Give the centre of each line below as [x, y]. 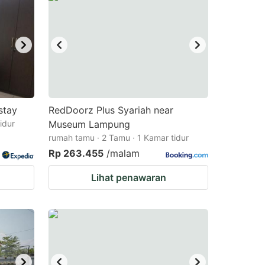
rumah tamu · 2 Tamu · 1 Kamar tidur [119, 138]
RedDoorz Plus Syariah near [111, 110]
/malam [123, 153]
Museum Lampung [89, 124]
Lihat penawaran [128, 177]
